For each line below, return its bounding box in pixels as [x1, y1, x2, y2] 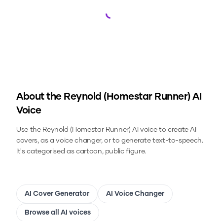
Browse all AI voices [25, 209, 91, 217]
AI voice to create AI [130, 126, 196, 134]
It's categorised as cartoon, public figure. [16, 148, 146, 155]
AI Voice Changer [106, 190, 164, 198]
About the [16, 92, 64, 102]
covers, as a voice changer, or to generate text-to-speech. [16, 137, 203, 145]
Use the [16, 126, 43, 134]
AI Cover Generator [25, 190, 89, 198]
